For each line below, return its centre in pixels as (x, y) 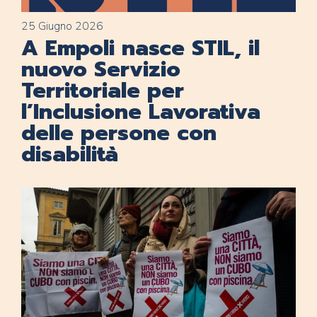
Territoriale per (103, 91)
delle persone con (119, 133)
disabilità (70, 155)
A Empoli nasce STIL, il (140, 48)
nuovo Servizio (101, 70)
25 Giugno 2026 (62, 27)
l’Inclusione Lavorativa (141, 112)
